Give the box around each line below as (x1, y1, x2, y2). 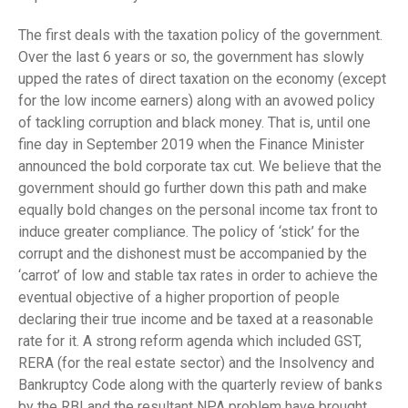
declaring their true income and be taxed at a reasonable (18, 310, 373, 328)
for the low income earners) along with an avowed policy (18, 91, 375, 109)
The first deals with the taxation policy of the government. (18, 25, 382, 44)
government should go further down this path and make (18, 178, 367, 197)
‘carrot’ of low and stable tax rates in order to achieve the (18, 266, 378, 284)
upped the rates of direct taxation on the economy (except (18, 69, 386, 87)
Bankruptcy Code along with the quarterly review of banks (18, 375, 382, 393)
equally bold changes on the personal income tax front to (18, 200, 378, 219)
